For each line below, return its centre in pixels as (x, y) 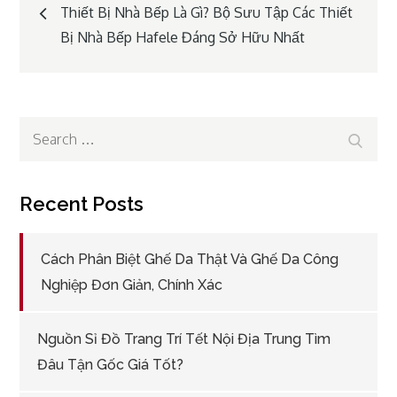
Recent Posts (82, 204)
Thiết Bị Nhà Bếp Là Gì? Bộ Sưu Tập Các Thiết (207, 12)
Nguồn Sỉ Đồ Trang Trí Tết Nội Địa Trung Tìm (184, 339)
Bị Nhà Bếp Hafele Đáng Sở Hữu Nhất (183, 37)
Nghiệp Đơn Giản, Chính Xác (132, 285)
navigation (107, 57)
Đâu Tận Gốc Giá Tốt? (111, 365)
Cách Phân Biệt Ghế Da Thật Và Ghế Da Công (190, 259)
